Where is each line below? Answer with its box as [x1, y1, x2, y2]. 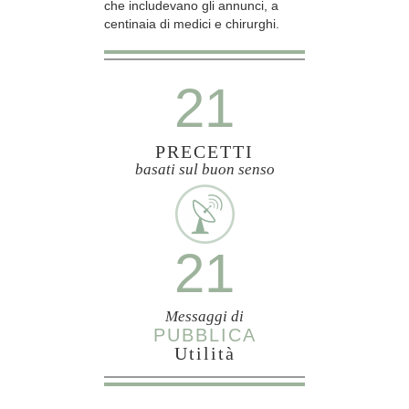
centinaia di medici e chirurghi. [104, 16, 279, 31]
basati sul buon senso [134, 161, 275, 179]
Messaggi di [165, 308, 244, 326]
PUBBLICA [152, 325, 257, 346]
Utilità [173, 343, 236, 364]
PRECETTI [155, 142, 254, 163]
